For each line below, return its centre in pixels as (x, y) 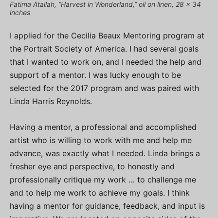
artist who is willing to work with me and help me (101, 140)
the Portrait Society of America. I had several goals (104, 48)
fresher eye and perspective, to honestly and (92, 166)
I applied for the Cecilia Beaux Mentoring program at (107, 35)
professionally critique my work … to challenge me (103, 179)
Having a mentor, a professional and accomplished (103, 127)
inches (20, 12)
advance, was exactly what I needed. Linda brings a (105, 153)
